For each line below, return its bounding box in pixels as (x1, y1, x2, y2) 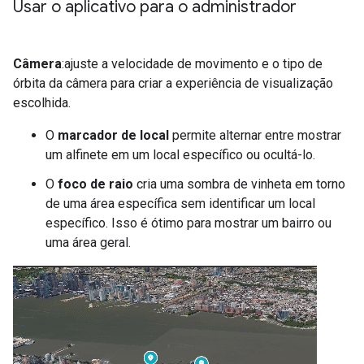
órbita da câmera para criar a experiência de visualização (13, 76, 333, 91)
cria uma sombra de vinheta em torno (133, 176, 345, 192)
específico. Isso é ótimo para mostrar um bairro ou (45, 215, 331, 231)
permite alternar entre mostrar (169, 128, 341, 143)
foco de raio (58, 176, 133, 192)
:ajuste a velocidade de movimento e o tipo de (62, 56, 323, 71)
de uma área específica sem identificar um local (45, 196, 315, 211)
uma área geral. (45, 235, 131, 250)
